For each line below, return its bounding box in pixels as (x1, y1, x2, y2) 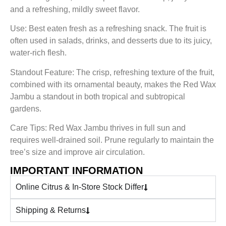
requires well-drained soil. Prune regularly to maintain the (10, 135, 214, 144)
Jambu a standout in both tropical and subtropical (10, 92, 185, 101)
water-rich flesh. (10, 48, 67, 58)
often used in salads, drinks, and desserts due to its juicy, (10, 36, 212, 45)
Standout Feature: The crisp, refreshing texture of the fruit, (10, 68, 214, 77)
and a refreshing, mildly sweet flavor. (10, 5, 140, 14)
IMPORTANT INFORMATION (10, 165, 143, 177)
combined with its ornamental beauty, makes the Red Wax (10, 80, 216, 89)
